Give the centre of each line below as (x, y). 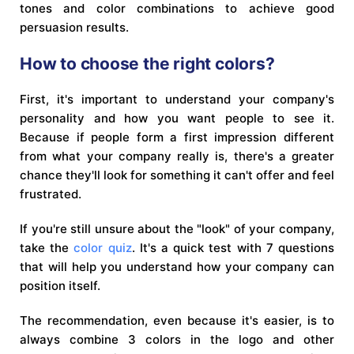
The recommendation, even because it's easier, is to (177, 320)
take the (47, 247)
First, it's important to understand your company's (177, 99)
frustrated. (51, 194)
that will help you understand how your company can (177, 266)
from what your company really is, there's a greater (177, 156)
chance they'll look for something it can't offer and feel (177, 175)
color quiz (103, 247)
